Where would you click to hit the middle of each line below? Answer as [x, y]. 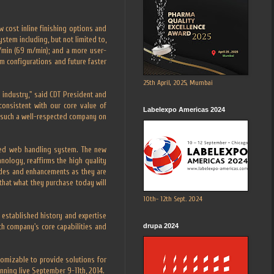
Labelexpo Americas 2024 [184, 109]
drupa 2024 [161, 225]
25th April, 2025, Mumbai [178, 82]
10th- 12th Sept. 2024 [173, 198]
